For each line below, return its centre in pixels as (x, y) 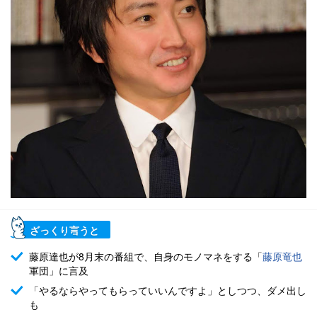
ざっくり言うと (64, 230)
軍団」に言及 (59, 270)
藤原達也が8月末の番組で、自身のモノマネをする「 (146, 256)
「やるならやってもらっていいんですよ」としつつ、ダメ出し (168, 290)
